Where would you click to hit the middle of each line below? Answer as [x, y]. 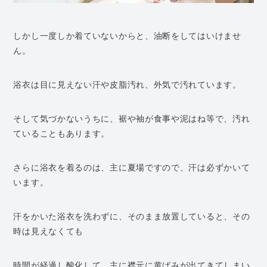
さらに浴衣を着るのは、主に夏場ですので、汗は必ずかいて [132, 167]
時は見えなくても [49, 231]
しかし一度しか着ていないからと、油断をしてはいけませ [127, 35]
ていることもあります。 [62, 133]
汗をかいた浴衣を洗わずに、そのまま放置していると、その [132, 216]
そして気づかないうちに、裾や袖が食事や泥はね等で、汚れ [132, 118]
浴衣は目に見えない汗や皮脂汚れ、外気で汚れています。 [127, 84]
